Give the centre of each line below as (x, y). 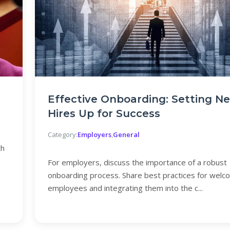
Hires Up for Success (104, 113)
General (126, 135)
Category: (63, 135)
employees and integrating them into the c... (125, 188)
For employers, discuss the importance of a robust (137, 162)
